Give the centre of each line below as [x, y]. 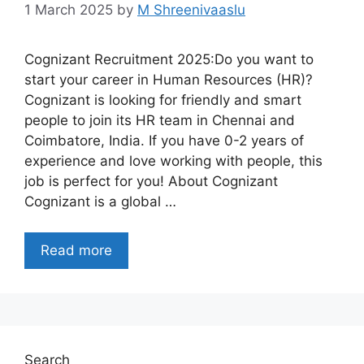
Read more [76, 251]
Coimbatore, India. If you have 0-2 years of [164, 140]
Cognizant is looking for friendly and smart [163, 100]
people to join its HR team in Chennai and [160, 120]
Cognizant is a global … [100, 201]
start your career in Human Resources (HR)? [169, 79]
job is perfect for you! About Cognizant [151, 181]
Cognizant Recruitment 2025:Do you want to [169, 59]
